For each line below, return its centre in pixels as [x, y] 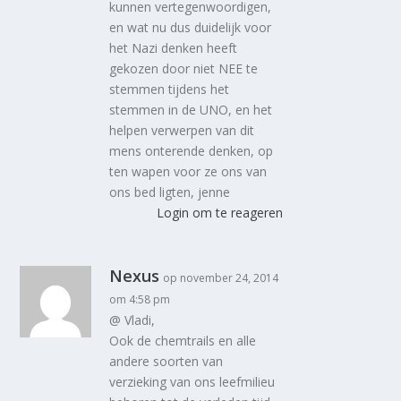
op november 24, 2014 [221, 277]
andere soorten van [166, 361]
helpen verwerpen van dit [182, 130]
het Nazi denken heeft [174, 47]
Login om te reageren [219, 212]
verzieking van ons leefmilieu [192, 381]
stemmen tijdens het [170, 89]
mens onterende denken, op [192, 150]
